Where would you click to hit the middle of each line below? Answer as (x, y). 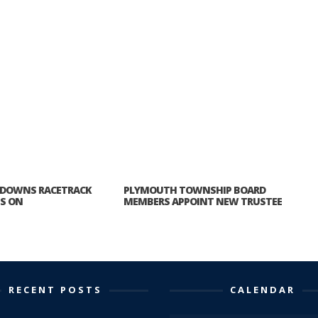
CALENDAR (263, 289)
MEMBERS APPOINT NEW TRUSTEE (203, 201)
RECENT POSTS (55, 289)
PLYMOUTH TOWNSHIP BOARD (194, 190)
